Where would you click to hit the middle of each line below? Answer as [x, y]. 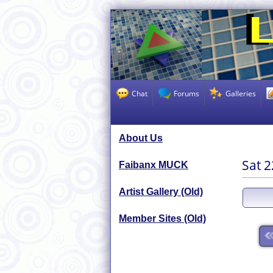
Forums [186, 93]
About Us [141, 138]
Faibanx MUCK [154, 165]
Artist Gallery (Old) [161, 191]
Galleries [240, 93]
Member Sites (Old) [162, 218]
